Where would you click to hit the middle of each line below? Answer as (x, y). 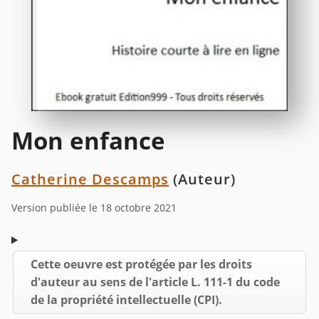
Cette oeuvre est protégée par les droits (141, 264)
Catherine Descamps (90, 179)
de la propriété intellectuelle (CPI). (126, 299)
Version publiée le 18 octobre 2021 (94, 207)
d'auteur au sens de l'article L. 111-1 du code (155, 282)
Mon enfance (88, 140)
